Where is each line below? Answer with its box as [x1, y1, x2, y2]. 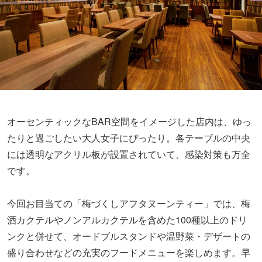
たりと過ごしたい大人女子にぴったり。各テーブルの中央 [7, 130, 250, 144]
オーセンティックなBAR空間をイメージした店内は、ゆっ [7, 114, 251, 128]
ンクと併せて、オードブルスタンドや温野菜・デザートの [7, 229, 250, 243]
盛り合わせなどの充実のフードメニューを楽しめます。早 [7, 245, 250, 259]
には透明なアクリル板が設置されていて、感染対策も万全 [7, 147, 250, 161]
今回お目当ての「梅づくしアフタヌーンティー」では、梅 [7, 196, 250, 210]
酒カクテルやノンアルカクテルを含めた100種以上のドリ [7, 212, 247, 226]
